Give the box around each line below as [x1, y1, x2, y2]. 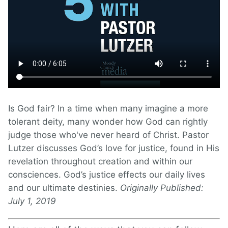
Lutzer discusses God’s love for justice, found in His [8, 142, 219, 153]
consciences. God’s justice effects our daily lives [8, 169, 205, 180]
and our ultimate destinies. [8, 182, 120, 193]
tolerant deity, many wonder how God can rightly [8, 116, 208, 127]
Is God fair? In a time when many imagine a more [8, 103, 208, 113]
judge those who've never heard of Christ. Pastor [8, 129, 209, 140]
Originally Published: [120, 182, 204, 193]
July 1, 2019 [8, 195, 56, 206]
